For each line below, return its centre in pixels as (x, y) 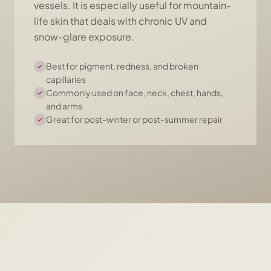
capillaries (66, 79)
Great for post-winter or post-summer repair (134, 119)
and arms (64, 106)
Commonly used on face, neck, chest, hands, (135, 93)
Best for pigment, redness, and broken (122, 66)
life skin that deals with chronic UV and (120, 21)
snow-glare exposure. (84, 37)
